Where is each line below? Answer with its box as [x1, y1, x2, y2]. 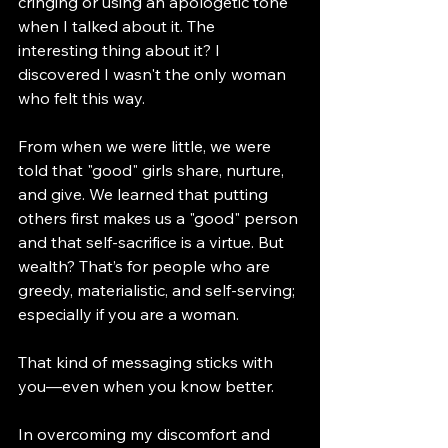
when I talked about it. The [18, 15, 219, 36]
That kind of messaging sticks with [18, 351, 277, 372]
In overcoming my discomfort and [18, 423, 274, 444]
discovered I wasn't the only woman [18, 63, 290, 84]
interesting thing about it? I [18, 39, 224, 60]
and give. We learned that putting [18, 183, 272, 204]
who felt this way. [18, 87, 153, 108]
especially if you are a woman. [18, 303, 239, 324]
